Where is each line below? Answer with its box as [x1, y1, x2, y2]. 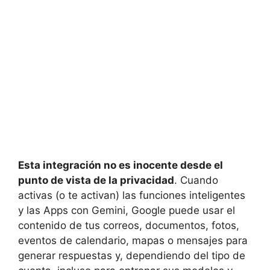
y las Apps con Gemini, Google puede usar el [18, 204, 235, 216]
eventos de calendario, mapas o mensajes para [18, 234, 248, 246]
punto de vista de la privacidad [18, 174, 174, 186]
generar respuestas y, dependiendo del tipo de [18, 249, 245, 262]
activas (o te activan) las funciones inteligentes [18, 189, 245, 201]
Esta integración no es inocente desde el [18, 159, 223, 171]
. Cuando [174, 174, 218, 186]
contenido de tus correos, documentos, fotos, [18, 219, 239, 231]
